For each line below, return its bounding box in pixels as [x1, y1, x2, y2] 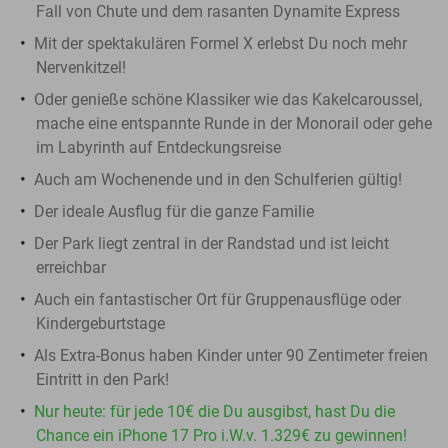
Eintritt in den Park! [36, 369, 169, 389]
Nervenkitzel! [36, 57, 126, 77]
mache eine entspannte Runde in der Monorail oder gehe [36, 113, 432, 133]
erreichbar [36, 257, 106, 277]
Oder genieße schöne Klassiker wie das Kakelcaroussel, [34, 89, 422, 109]
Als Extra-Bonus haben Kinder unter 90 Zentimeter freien [34, 345, 428, 365]
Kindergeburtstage [36, 313, 165, 333]
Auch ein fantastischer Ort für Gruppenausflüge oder [34, 289, 401, 309]
